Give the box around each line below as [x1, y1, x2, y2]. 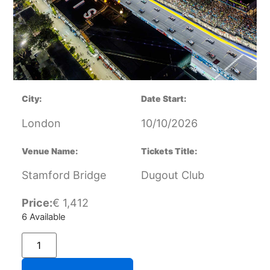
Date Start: [141, 93, 186, 104]
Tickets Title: [141, 145, 197, 156]
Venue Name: [21, 145, 78, 156]
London [21, 116, 61, 130]
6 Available [21, 212, 66, 223]
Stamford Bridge [21, 169, 106, 182]
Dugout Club [141, 169, 204, 182]
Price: [21, 196, 52, 210]
